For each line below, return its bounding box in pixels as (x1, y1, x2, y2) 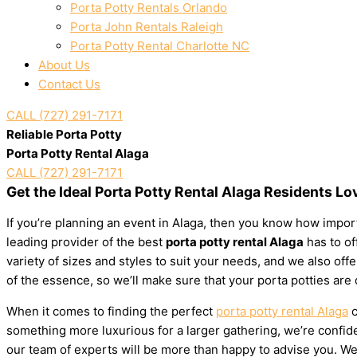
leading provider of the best (6, 234, 166, 249)
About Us (38, 57, 90, 73)
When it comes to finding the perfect (6, 304, 216, 319)
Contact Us (38, 76, 100, 92)
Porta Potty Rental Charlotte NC (70, 38, 249, 53)
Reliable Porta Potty (6, 127, 122, 142)
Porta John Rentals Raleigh (70, 19, 223, 34)
